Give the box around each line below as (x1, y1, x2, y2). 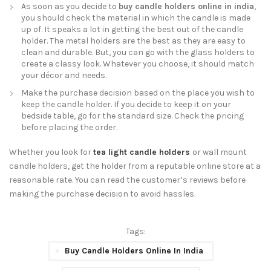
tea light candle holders (93, 147, 190, 157)
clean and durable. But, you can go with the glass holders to (21, 47, 255, 57)
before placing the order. (21, 122, 117, 132)
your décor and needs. (21, 70, 106, 80)
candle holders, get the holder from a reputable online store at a (9, 161, 261, 171)
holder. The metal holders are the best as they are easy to (21, 36, 246, 46)
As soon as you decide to (21, 1, 119, 11)
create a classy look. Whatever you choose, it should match (21, 59, 254, 69)
